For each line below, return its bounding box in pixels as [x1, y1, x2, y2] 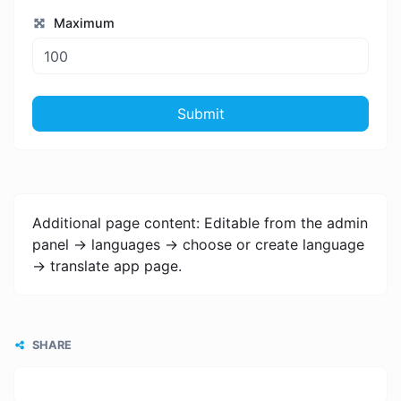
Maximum [49, 15, 115, 31]
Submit [176, 104, 225, 123]
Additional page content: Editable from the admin [32, 214, 368, 233]
